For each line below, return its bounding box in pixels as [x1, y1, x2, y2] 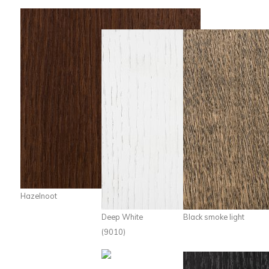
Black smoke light [183, 212, 244, 222]
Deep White [101, 212, 144, 222]
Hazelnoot [20, 191, 57, 201]
